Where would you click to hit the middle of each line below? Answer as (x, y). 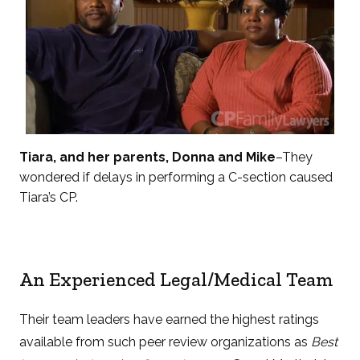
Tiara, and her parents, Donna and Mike (148, 157)
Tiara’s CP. (49, 198)
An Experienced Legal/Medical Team (176, 280)
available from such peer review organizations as (166, 342)
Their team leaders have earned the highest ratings (170, 320)
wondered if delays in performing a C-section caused (176, 178)
